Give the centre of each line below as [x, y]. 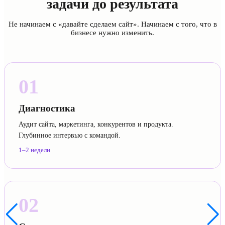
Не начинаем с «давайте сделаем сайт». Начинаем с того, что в [113, 24]
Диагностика [47, 108]
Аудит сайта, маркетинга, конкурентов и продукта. [96, 124]
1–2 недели [34, 150]
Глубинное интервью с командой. [70, 135]
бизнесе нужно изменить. [113, 32]
